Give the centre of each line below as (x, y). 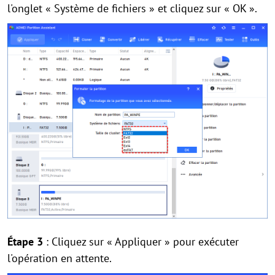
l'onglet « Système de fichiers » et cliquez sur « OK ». (132, 9)
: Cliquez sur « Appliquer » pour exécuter (141, 242)
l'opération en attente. (60, 258)
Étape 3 (25, 242)
